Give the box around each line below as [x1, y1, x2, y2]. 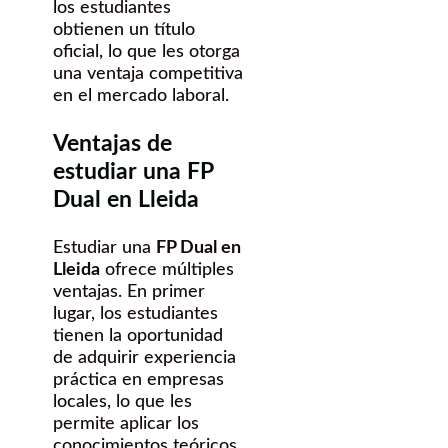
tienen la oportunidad [53, 326, 223, 345]
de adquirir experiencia [53, 348, 236, 367]
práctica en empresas [53, 370, 224, 389]
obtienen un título [53, 20, 195, 39]
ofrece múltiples [100, 260, 234, 279]
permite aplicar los [53, 414, 199, 433]
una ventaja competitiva [53, 64, 243, 83]
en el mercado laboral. [53, 86, 229, 105]
